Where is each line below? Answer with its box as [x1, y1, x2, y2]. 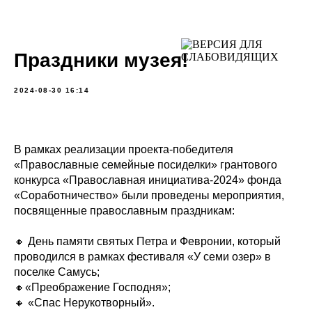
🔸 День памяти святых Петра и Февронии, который [14, 235, 281, 247]
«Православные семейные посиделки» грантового [14, 159, 277, 171]
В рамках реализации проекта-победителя [14, 143, 233, 155]
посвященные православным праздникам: [14, 205, 235, 217]
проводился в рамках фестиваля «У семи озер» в [14, 251, 271, 263]
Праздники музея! [14, 49, 188, 71]
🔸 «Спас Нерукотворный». [14, 297, 155, 309]
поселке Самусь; [14, 266, 100, 278]
